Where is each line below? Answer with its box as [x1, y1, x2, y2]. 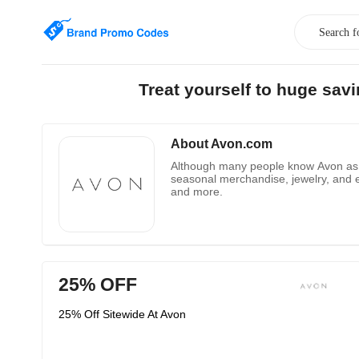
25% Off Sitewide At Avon [58, 308, 186, 321]
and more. [171, 185, 223, 198]
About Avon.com [171, 136, 272, 151]
